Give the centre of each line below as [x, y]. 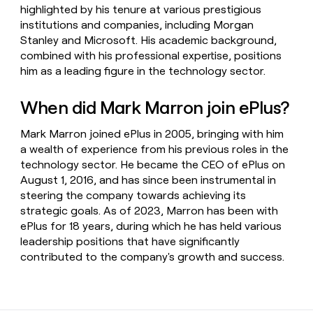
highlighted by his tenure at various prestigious [141, 10]
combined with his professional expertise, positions [151, 56]
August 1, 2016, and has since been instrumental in [148, 180]
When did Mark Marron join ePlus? [155, 107]
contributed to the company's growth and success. [153, 257]
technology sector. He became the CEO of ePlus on [153, 165]
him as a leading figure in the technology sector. [143, 71]
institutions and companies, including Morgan [137, 25]
